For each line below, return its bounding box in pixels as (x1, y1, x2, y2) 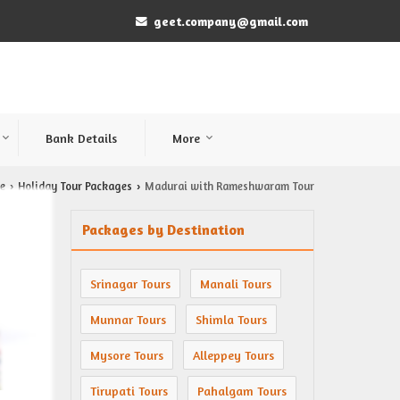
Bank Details (46, 130, 117, 146)
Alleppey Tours (193, 347, 274, 362)
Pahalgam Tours (197, 383, 287, 398)
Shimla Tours (196, 312, 267, 327)
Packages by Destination (82, 221, 245, 238)
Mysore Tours (90, 347, 163, 362)
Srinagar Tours (90, 276, 171, 291)
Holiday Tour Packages (18, 179, 132, 193)
